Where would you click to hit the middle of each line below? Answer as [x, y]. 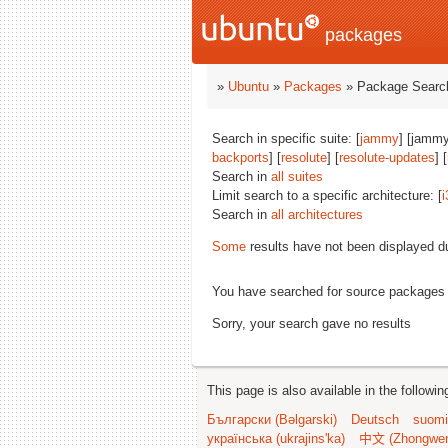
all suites [297, 176]
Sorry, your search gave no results [311, 323]
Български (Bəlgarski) [272, 419]
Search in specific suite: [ [286, 138]
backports [240, 157]
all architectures [317, 214]
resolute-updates [387, 157]
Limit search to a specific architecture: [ [327, 195]
